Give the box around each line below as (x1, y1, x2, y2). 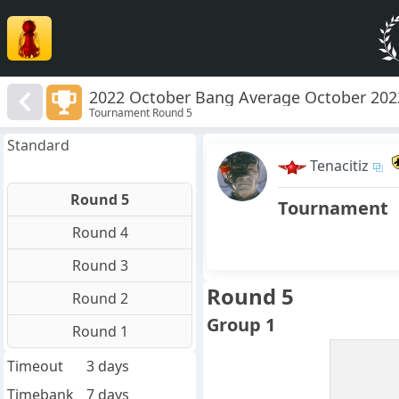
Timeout (7, 356, 63, 377)
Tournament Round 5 (89, 104, 193, 120)
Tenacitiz (310, 156, 369, 176)
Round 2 (71, 289, 128, 309)
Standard (7, 135, 69, 156)
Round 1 (71, 322, 128, 342)
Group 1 (207, 313, 275, 338)
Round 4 (71, 223, 128, 243)
